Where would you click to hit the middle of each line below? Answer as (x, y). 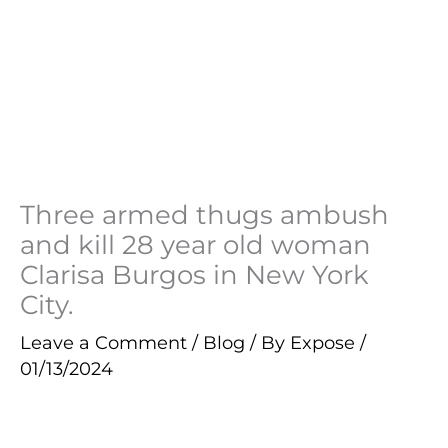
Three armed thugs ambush (204, 214)
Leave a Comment (103, 342)
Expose (325, 342)
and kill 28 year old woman (195, 244)
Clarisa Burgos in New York (194, 274)
